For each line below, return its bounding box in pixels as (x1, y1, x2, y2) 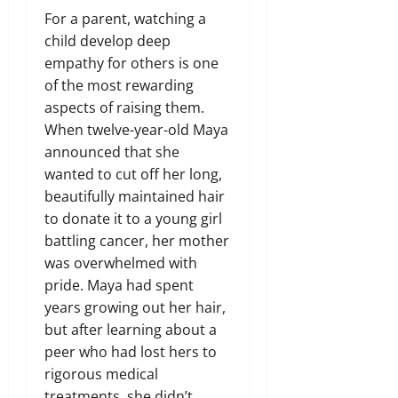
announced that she (44, 141, 179, 162)
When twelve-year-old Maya (44, 119, 228, 139)
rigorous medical (44, 363, 158, 384)
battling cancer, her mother (44, 230, 229, 251)
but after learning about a (44, 319, 217, 339)
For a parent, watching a (44, 8, 206, 28)
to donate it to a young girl (44, 208, 222, 228)
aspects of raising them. (44, 97, 204, 117)
